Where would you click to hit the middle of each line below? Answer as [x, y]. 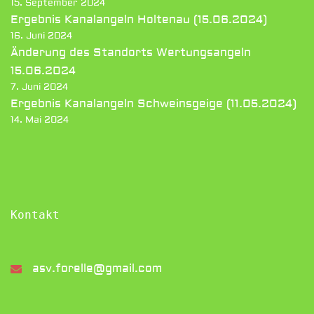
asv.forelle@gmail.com [97, 268]
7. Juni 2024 [39, 87]
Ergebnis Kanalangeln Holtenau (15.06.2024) [139, 20]
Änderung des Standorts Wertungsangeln [131, 53]
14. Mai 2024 [40, 120]
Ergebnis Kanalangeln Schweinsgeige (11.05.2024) [153, 104]
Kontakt [35, 215]
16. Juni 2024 [41, 36]
